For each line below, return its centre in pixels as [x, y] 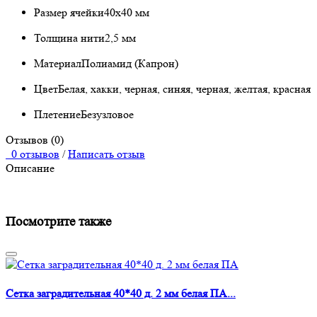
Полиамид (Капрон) [130, 64]
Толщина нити [69, 38]
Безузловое [107, 115]
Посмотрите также [58, 222]
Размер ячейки [69, 13]
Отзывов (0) [35, 140]
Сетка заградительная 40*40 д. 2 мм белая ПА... [121, 294]
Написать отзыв [106, 154]
